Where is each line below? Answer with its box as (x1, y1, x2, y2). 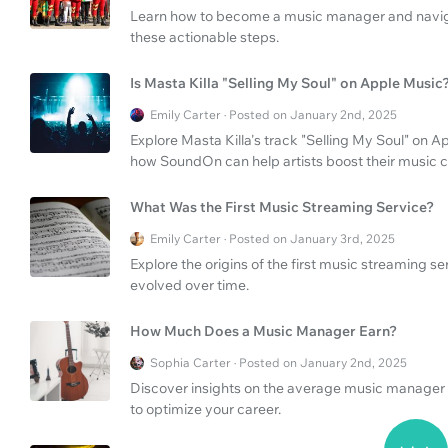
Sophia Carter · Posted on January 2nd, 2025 (150, 355, 407, 371)
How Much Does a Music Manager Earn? (130, 322, 397, 341)
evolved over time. (130, 276, 249, 295)
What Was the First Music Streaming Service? (130, 198, 434, 217)
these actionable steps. (130, 28, 279, 47)
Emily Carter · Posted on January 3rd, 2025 (150, 231, 395, 247)
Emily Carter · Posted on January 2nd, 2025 (150, 107, 397, 123)
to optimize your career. (130, 400, 281, 419)
